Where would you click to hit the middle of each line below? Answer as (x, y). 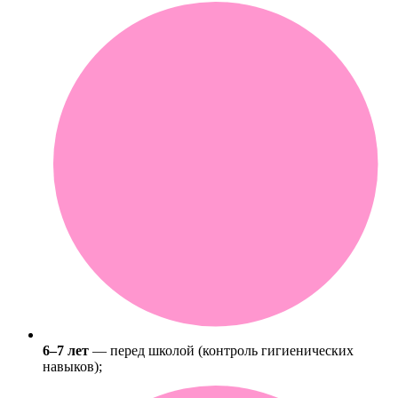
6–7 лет (66, 350)
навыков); (72, 366)
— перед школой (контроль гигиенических (221, 350)
